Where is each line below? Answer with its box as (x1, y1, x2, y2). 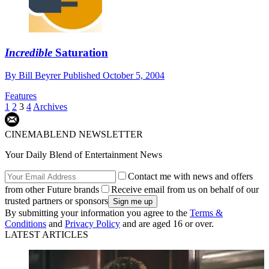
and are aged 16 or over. (120, 219, 214, 229)
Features (5, 91, 37, 101)
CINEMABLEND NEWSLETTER (5, 129, 143, 140)
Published (63, 70, 103, 81)
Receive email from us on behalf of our (111, 184, 259, 195)
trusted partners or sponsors (5, 196, 108, 207)
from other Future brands (5, 184, 99, 195)
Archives (33, 101, 67, 112)
